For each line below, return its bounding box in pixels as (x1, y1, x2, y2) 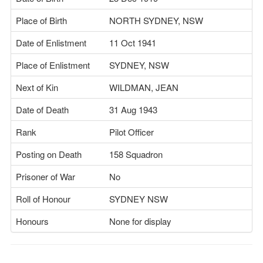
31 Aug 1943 (109, 103, 157, 116)
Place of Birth (16, 14, 67, 26)
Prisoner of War (16, 170, 75, 183)
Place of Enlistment (16, 59, 90, 71)
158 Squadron (109, 148, 163, 160)
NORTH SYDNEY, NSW (109, 14, 203, 26)
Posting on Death (16, 148, 82, 160)
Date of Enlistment (16, 36, 86, 49)
